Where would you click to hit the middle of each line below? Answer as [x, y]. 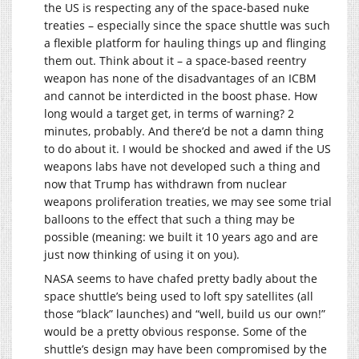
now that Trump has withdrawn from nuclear [165, 184]
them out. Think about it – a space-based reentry [175, 61]
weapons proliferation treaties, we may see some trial [188, 202]
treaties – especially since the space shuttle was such [187, 26]
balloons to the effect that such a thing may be [169, 220]
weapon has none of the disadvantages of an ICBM [180, 79]
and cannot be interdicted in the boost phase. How [181, 96]
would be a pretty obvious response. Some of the [175, 332]
